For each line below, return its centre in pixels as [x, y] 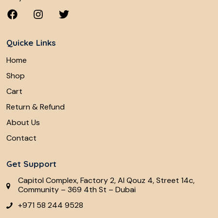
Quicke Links [31, 42]
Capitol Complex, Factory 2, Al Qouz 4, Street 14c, [106, 180]
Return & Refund [36, 107]
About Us [23, 123]
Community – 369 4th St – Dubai [77, 189]
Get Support [31, 163]
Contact [21, 138]
